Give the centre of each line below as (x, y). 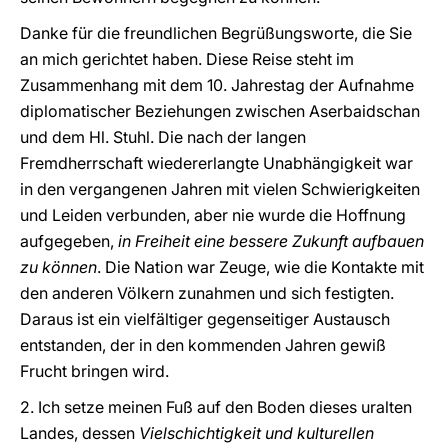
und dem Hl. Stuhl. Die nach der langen (163, 137)
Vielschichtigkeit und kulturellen (256, 433)
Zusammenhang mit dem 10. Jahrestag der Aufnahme (217, 85)
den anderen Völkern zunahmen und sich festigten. (207, 293)
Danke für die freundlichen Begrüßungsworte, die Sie (216, 33)
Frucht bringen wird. (96, 371)
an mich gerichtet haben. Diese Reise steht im (187, 59)
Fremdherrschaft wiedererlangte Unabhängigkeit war (216, 163)
